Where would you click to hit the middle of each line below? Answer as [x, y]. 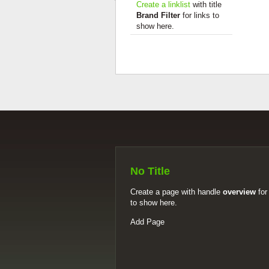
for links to [200, 15]
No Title [150, 171]
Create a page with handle [177, 192]
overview [239, 192]
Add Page [147, 222]
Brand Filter [158, 15]
